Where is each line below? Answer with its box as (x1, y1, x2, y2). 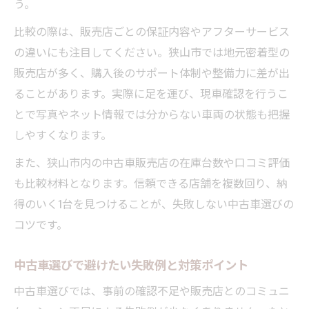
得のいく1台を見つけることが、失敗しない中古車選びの (14, 195, 294, 212)
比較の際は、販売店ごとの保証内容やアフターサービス (14, 22, 290, 39)
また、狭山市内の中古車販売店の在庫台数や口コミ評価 (14, 153, 290, 170)
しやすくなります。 (14, 126, 112, 143)
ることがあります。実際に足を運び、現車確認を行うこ (14, 84, 288, 101)
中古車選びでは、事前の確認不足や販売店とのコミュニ (14, 281, 290, 299)
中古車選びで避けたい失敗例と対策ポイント (14, 255, 248, 273)
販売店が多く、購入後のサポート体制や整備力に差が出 (14, 63, 290, 81)
